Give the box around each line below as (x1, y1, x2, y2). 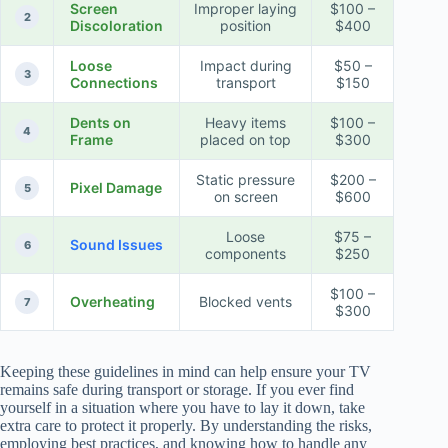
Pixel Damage (70, 179, 162, 197)
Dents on (70, 114, 131, 132)
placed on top (200, 131, 291, 149)
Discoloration (70, 17, 163, 35)
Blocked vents (199, 293, 292, 311)
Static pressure (196, 171, 295, 189)
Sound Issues (70, 236, 163, 254)
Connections (70, 74, 158, 92)
